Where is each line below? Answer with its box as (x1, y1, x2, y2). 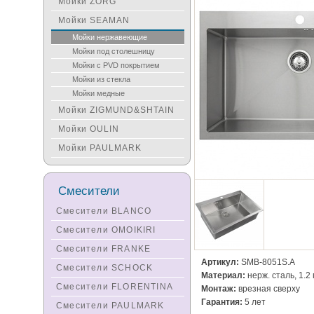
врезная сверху (236, 284, 300, 294)
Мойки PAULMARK (58, 143, 142, 153)
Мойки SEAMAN (58, 15, 130, 25)
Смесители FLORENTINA (56, 282, 173, 292)
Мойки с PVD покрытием (72, 61, 160, 69)
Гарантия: (201, 297, 243, 308)
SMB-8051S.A (239, 257, 295, 268)
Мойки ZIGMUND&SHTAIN (58, 105, 175, 115)
